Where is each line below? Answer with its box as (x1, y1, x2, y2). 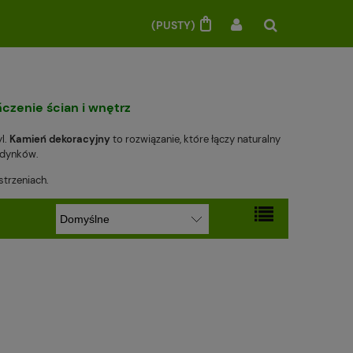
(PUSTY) (151, 17, 198, 32)
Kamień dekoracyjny (9, 132, 110, 146)
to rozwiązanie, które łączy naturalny (110, 132, 281, 146)
